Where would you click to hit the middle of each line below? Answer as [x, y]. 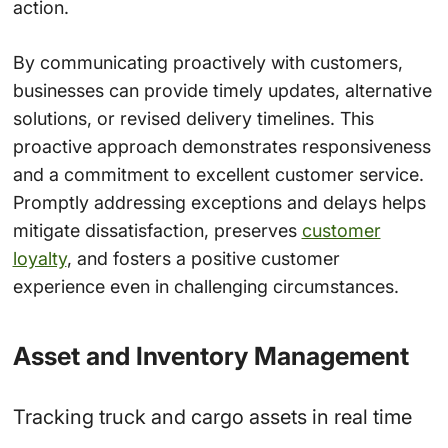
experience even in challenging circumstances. [205, 286]
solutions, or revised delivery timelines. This [193, 118]
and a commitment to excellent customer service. [218, 174]
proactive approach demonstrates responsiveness [221, 146]
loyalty [39, 258]
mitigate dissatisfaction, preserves [157, 230]
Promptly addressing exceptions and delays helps [219, 202]
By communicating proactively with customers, [207, 62]
